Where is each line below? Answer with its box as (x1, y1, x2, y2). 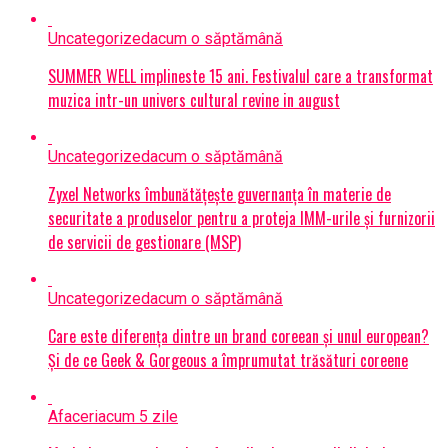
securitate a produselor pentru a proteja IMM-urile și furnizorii (48, 206, 435, 231)
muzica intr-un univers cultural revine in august (48, 88, 340, 113)
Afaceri (48, 407, 98, 427)
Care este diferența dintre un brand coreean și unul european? (48, 324, 429, 349)
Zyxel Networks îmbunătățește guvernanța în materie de (48, 182, 391, 207)
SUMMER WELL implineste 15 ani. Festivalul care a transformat (48, 64, 433, 89)
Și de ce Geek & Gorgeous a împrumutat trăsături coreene (48, 348, 408, 373)
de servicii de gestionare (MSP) (48, 230, 241, 255)
